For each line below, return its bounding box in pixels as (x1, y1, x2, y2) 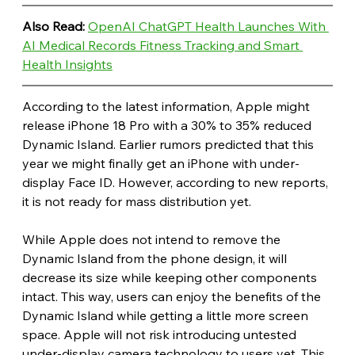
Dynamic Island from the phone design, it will (21, 250, 290, 266)
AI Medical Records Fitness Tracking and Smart (21, 36, 303, 53)
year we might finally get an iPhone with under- (21, 155, 300, 171)
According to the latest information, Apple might (21, 97, 313, 114)
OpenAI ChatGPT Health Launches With (87, 17, 329, 34)
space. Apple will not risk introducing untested (21, 326, 300, 342)
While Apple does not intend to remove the (21, 231, 284, 247)
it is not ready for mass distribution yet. (21, 193, 251, 209)
